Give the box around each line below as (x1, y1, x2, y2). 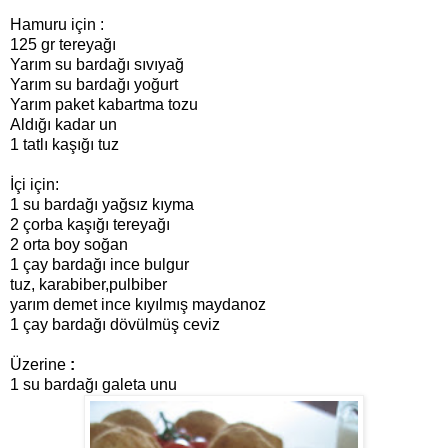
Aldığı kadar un (10, 116, 117, 134)
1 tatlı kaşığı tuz (10, 136, 119, 154)
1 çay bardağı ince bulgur (10, 256, 189, 274)
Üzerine (10, 356, 70, 374)
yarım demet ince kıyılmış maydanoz (10, 296, 266, 314)
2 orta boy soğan (10, 236, 128, 254)
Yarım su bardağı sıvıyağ (10, 56, 184, 74)
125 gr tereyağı (10, 36, 116, 54)
